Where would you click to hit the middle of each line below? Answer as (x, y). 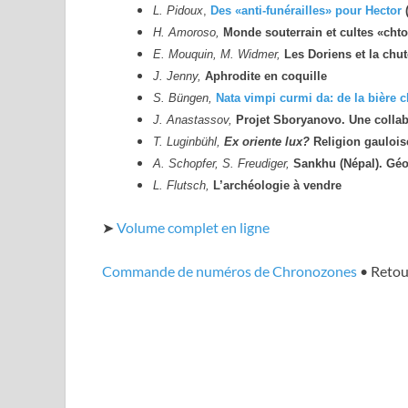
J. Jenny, (177, 76)
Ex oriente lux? (267, 142)
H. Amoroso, (186, 33)
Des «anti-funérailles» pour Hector (304, 11)
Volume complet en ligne (193, 228)
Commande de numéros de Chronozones (229, 271)
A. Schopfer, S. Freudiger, (221, 164)
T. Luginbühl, (187, 142)
